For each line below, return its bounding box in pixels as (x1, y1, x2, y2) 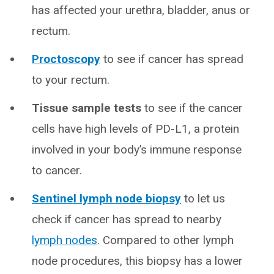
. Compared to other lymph (97, 233, 234, 247)
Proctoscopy (32, 52, 100, 66)
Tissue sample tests (32, 101, 141, 115)
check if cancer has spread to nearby (32, 212, 221, 226)
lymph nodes (32, 233, 97, 247)
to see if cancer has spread (100, 52, 243, 66)
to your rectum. (32, 73, 109, 87)
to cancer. (32, 163, 82, 177)
